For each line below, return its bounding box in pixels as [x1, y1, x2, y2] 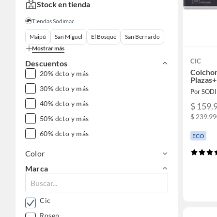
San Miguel [55, 33, 82, 41]
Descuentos [25, 59, 67, 68]
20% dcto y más [40, 69, 89, 78]
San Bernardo [125, 33, 160, 41]
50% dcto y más [40, 114, 89, 123]
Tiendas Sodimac [32, 17, 75, 25]
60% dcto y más [40, 129, 89, 138]
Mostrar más [32, 45, 64, 52]
